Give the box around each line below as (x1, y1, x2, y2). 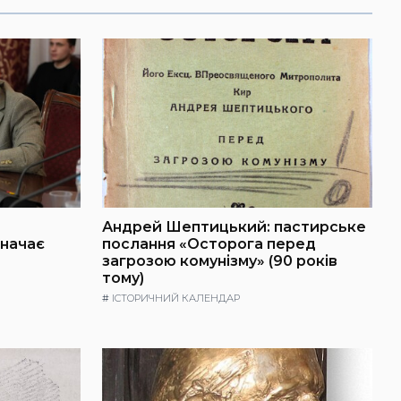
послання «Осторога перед (102, 235, 316, 252)
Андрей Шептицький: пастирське (102, 218, 366, 235)
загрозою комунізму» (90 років (102, 252, 337, 269)
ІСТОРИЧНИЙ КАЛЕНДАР (112, 292, 240, 305)
